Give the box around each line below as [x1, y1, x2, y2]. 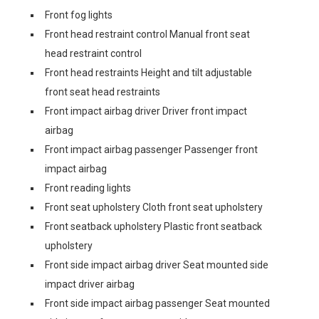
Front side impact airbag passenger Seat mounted [45, 298, 270, 309]
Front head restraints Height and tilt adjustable [45, 67, 252, 78]
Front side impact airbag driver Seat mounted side [45, 259, 268, 271]
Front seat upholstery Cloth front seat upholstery [45, 202, 263, 213]
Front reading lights [45, 182, 131, 194]
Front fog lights [45, 9, 113, 21]
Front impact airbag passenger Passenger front [45, 144, 258, 155]
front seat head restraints [45, 86, 160, 98]
